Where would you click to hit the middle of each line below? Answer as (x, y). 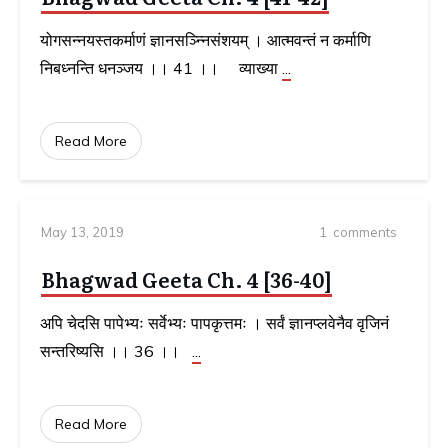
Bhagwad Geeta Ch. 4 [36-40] (186, 279)
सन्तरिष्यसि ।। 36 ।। (116, 351)
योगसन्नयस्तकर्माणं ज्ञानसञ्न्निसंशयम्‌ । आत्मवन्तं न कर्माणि (205, 40)
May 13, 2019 (82, 232)
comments (362, 232)
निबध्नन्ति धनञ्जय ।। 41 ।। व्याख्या (161, 68)
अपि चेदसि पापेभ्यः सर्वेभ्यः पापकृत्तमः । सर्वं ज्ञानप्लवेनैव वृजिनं (214, 323)
